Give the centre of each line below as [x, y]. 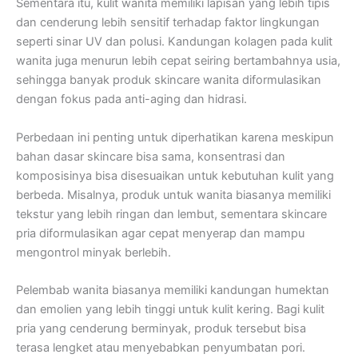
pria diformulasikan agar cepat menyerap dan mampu [160, 233]
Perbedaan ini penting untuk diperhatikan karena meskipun [175, 137]
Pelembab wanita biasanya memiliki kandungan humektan [173, 290]
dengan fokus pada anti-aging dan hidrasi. [131, 99]
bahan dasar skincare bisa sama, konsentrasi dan [151, 156]
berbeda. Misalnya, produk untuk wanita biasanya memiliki [173, 195]
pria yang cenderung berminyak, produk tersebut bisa [161, 328]
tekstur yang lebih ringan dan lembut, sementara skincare [171, 214]
